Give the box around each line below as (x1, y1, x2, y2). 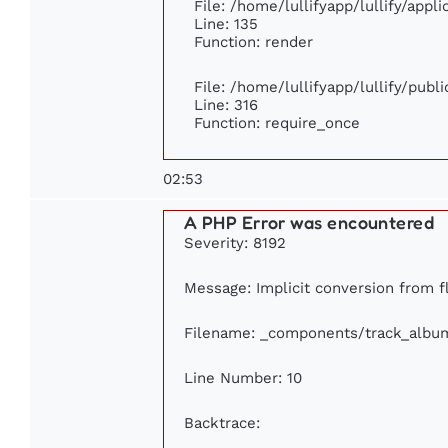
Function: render (194, 33, 313, 51)
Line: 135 (194, 15, 258, 33)
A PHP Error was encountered (184, 211, 435, 234)
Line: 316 (194, 96, 258, 114)
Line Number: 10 (184, 369, 302, 387)
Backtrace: (184, 414, 260, 432)
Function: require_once (194, 114, 360, 132)
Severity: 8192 (184, 234, 286, 252)
